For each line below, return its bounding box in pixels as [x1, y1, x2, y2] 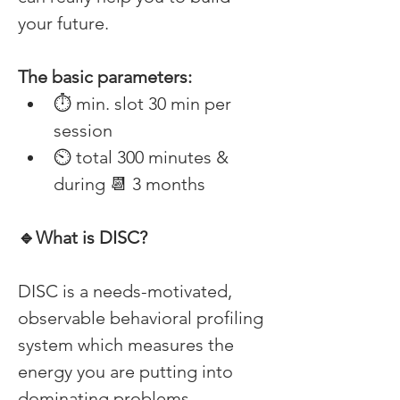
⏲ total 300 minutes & [54, 146, 233, 168]
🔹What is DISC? [18, 227, 152, 248]
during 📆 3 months [54, 173, 210, 195]
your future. [18, 12, 113, 34]
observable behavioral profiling [18, 307, 268, 329]
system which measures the [18, 334, 238, 355]
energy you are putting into [18, 361, 237, 382]
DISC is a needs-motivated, [18, 280, 237, 302]
